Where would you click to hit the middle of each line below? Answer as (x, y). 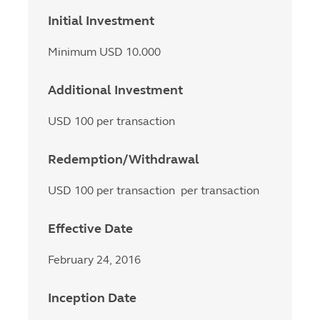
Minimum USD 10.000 (104, 52)
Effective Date (90, 229)
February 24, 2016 (94, 260)
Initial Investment (101, 21)
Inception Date (92, 298)
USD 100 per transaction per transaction (154, 190)
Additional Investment (115, 90)
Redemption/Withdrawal (124, 159)
